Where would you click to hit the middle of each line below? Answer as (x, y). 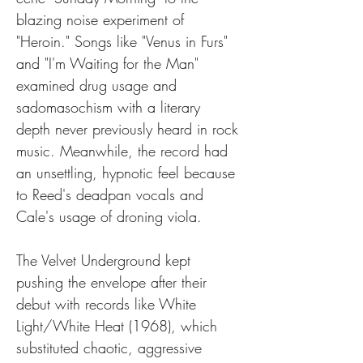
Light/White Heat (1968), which (119, 326)
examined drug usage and (99, 85)
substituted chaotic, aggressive (111, 348)
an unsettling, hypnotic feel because (128, 173)
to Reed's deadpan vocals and (112, 194)
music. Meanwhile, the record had (124, 151)
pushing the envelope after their (114, 282)
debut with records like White (109, 304)
